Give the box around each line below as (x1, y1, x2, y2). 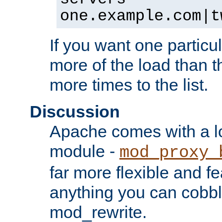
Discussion (30, 102, 120, 121)
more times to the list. (50, 75, 208, 95)
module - (50, 142, 119, 161)
